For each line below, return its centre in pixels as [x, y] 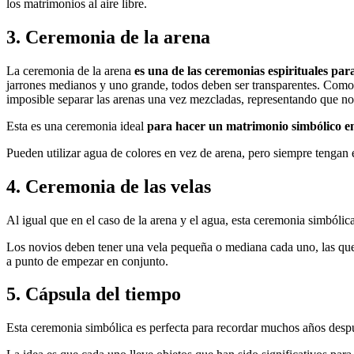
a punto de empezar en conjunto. [87, 261]
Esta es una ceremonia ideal [77, 126]
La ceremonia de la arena [69, 70]
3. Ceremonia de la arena [108, 37]
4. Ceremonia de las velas [109, 186]
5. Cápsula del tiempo [94, 294]
